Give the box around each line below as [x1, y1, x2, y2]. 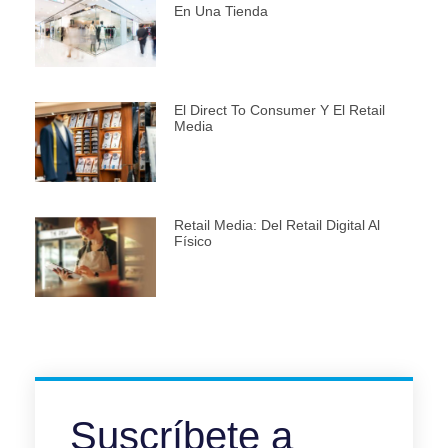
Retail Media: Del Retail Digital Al [173, 216, 380, 233]
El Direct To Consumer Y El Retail [173, 102, 385, 119]
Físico [173, 232, 212, 249]
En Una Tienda [173, 3, 268, 20]
